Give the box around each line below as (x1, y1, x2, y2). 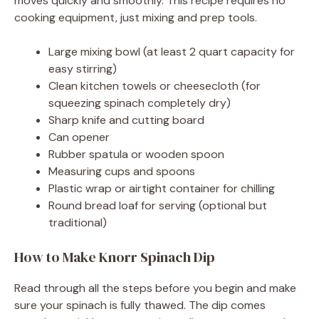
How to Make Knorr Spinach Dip (14, 246, 215, 267)
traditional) (48, 214, 107, 230)
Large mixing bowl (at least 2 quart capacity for (48, 43, 295, 59)
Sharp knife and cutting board (48, 112, 204, 127)
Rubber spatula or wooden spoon (48, 146, 224, 162)
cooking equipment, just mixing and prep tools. (14, 9, 257, 25)
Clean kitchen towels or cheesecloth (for (48, 78, 261, 93)
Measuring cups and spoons (48, 163, 195, 179)
